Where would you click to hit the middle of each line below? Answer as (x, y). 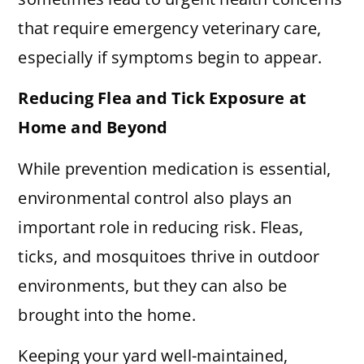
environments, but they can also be (153, 285)
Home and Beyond (93, 128)
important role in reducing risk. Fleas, (161, 227)
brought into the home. (107, 314)
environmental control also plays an (155, 197)
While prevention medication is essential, (175, 168)
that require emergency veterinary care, (170, 28)
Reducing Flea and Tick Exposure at (162, 98)
